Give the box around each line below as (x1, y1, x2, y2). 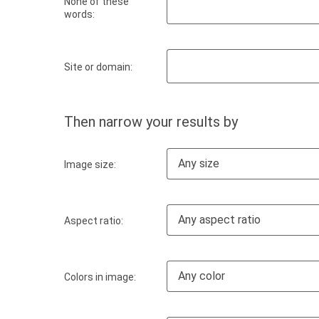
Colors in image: (64, 271, 136, 283)
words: (64, 8, 95, 20)
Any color (178, 269, 225, 283)
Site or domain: (64, 61, 132, 73)
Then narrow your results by (64, 113, 238, 130)
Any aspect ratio (178, 213, 261, 226)
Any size (178, 157, 219, 170)
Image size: (64, 158, 116, 170)
